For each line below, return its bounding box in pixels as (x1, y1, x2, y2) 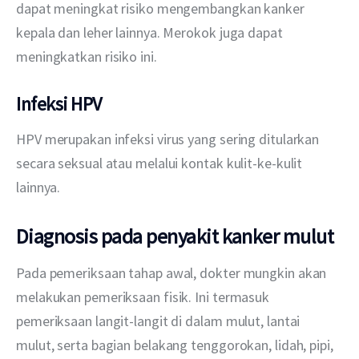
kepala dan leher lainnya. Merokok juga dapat (16, 23, 286, 42)
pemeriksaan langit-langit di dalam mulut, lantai (16, 311, 304, 330)
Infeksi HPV (16, 91, 102, 117)
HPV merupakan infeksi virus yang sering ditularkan (16, 129, 323, 148)
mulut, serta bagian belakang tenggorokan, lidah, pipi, (16, 335, 337, 354)
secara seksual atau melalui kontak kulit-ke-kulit (16, 153, 306, 172)
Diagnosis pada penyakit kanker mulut (16, 223, 334, 250)
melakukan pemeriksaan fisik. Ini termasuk (16, 287, 272, 306)
